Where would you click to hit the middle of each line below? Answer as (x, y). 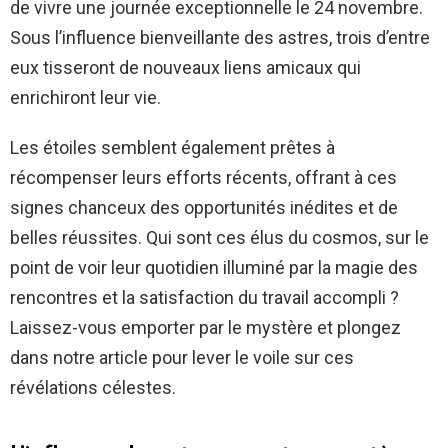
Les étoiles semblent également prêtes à (172, 148)
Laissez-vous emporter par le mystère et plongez (205, 328)
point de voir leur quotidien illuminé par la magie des (214, 268)
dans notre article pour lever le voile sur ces (182, 358)
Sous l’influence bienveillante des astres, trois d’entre (220, 38)
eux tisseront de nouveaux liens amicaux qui (185, 68)
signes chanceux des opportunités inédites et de (204, 208)
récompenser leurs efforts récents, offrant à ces (203, 178)
